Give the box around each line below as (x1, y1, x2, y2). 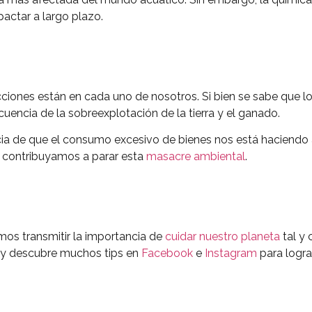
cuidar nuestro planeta (165, 230, 280, 244)
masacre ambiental (146, 150, 245, 164)
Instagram (205, 247, 257, 260)
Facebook (141, 247, 193, 260)
